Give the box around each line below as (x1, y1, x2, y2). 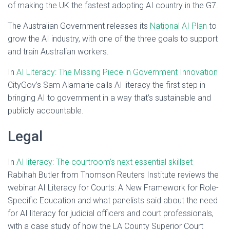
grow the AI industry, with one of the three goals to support (8, 34, 218, 44)
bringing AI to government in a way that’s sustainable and (8, 93, 211, 103)
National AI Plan (150, 21, 207, 31)
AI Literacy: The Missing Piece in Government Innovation (16, 67, 218, 77)
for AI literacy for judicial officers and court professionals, (8, 208, 214, 218)
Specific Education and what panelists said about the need (8, 196, 218, 205)
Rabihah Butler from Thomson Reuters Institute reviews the (8, 170, 219, 180)
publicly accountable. (8, 106, 86, 116)
